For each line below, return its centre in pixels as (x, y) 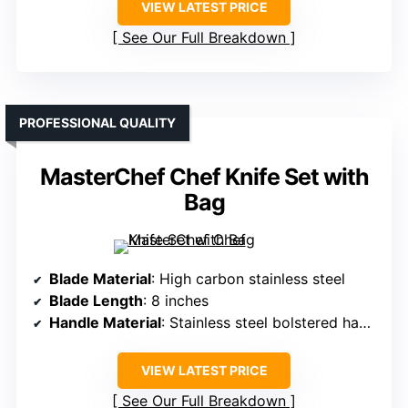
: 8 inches (176, 300)
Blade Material (100, 278)
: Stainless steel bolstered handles (260, 322)
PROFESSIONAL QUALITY (97, 122)
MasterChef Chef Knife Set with (204, 176)
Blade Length (96, 300)
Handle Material (105, 322)
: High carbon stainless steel (248, 278)
